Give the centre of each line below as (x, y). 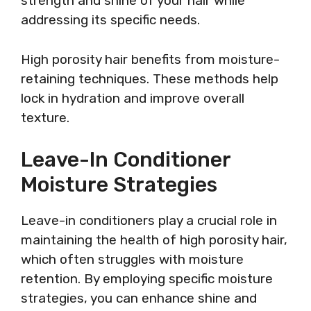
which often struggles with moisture (132, 259)
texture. (45, 117)
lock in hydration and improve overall (133, 98)
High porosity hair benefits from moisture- (150, 59)
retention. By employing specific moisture (147, 279)
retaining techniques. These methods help (150, 78)
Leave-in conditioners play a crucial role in (149, 220)
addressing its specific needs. (110, 20)
